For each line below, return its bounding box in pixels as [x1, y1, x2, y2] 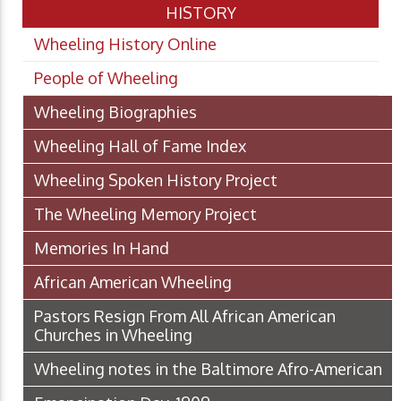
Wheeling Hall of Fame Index [34, 136, 246, 157]
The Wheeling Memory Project [34, 204, 257, 225]
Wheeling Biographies [34, 102, 197, 123]
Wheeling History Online [34, 34, 217, 55]
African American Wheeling [34, 272, 232, 293]
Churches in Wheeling [34, 325, 192, 346]
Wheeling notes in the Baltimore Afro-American [34, 359, 382, 380]
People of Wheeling [34, 68, 178, 89]
